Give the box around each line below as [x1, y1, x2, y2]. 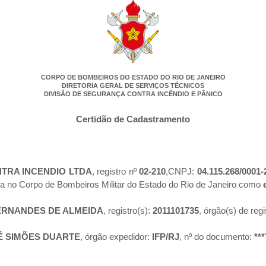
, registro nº [91, 166, 137, 177]
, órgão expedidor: [80, 232, 152, 242]
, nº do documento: [179, 232, 254, 242]
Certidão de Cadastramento [76, 114, 190, 125]
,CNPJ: [166, 166, 198, 177]
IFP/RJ [152, 232, 179, 242]
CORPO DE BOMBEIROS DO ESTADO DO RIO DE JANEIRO [40, 74, 226, 81]
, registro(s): [103, 205, 153, 216]
